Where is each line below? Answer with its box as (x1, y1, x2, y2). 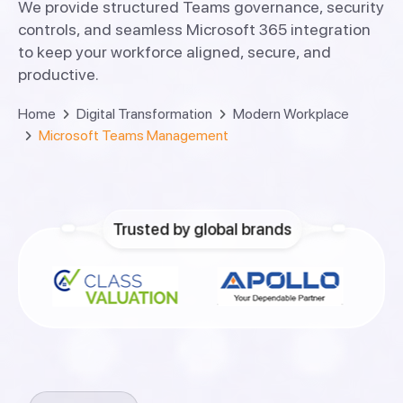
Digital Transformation (76, 104, 212, 122)
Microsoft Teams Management (39, 126, 228, 144)
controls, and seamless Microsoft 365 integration (18, 19, 371, 39)
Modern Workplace (233, 104, 349, 122)
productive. (18, 64, 99, 84)
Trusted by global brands (112, 219, 292, 239)
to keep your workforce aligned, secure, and (18, 41, 331, 61)
